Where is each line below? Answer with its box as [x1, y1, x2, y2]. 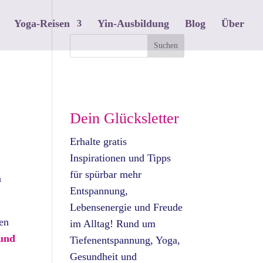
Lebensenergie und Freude [70, 201, 183, 213]
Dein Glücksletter [70, 110, 180, 127]
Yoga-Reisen [14, 18, 70, 29]
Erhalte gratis [70, 136, 127, 147]
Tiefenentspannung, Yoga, [70, 234, 181, 246]
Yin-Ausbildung [97, 18, 169, 29]
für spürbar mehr [70, 168, 142, 180]
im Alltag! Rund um [70, 218, 156, 230]
